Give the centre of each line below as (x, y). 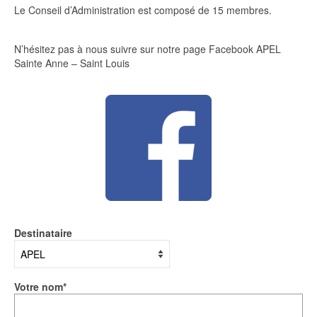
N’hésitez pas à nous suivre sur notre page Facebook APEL (148, 49)
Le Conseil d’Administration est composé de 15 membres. (143, 10)
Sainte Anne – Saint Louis (72, 63)
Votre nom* (40, 287)
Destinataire (43, 233)
